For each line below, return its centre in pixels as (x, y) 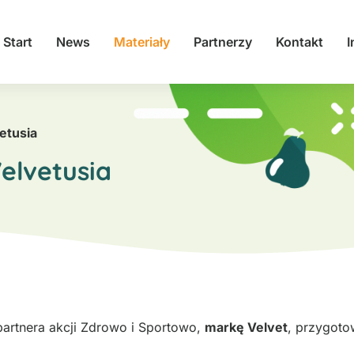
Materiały (142, 42)
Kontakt (299, 42)
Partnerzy (223, 42)
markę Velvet (246, 327)
